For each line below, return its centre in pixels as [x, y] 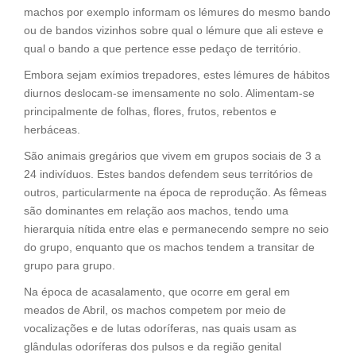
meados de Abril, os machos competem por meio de [155, 310]
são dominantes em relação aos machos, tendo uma [156, 211]
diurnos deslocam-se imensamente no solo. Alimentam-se [169, 93]
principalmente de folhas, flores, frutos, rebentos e [150, 112]
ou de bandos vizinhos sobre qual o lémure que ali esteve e [174, 31]
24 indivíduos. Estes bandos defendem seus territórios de [168, 174]
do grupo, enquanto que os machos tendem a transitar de [169, 248]
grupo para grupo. [70, 266]
